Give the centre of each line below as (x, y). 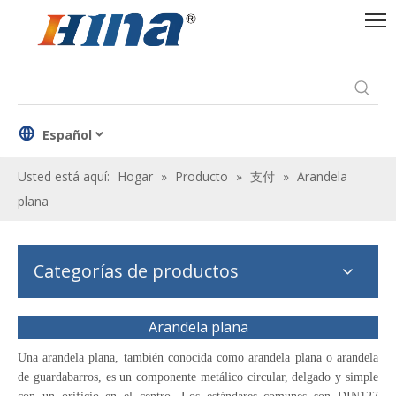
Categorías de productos (136, 271)
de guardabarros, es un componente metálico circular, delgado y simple (198, 377)
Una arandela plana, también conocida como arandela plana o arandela (198, 358)
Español (67, 134)
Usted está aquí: (64, 176)
